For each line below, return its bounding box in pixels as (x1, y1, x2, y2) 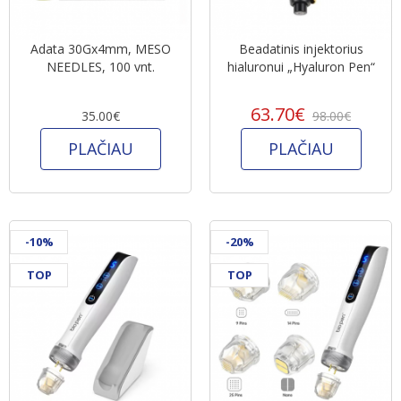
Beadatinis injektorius (238, 39, 363, 57)
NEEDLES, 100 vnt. (46, 57, 155, 75)
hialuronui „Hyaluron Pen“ (226, 57, 375, 75)
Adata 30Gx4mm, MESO (30, 39, 171, 57)
